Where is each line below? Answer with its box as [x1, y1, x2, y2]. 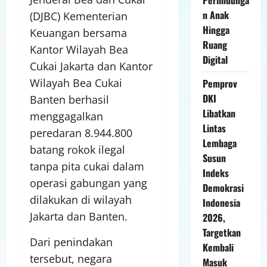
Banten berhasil [30, 92, 109, 107]
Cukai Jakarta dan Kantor [30, 59, 153, 73]
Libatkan [202, 105, 235, 120]
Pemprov [202, 76, 237, 91]
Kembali [202, 240, 234, 254]
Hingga [202, 22, 229, 37]
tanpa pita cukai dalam [30, 159, 144, 173]
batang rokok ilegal [30, 142, 125, 157]
